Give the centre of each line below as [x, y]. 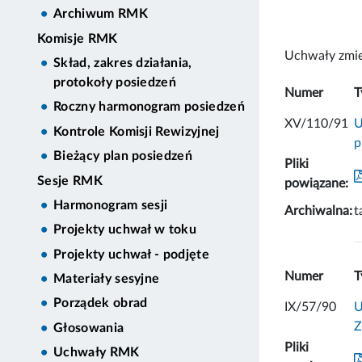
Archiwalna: [318, 210]
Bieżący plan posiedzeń [123, 156]
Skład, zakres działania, [123, 63]
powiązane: [316, 183]
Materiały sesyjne [107, 279]
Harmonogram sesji [111, 205]
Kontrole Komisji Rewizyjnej [137, 131]
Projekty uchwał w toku [125, 230]
